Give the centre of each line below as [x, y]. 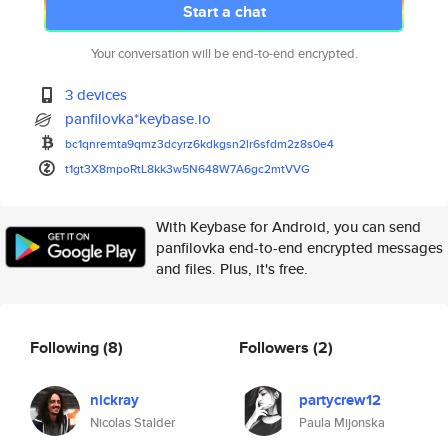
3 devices [96, 94]
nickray [114, 400]
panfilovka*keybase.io [138, 118]
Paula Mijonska [342, 422]
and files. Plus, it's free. [232, 268]
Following [66, 347]
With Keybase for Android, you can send [288, 226]
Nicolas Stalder [132, 422]
